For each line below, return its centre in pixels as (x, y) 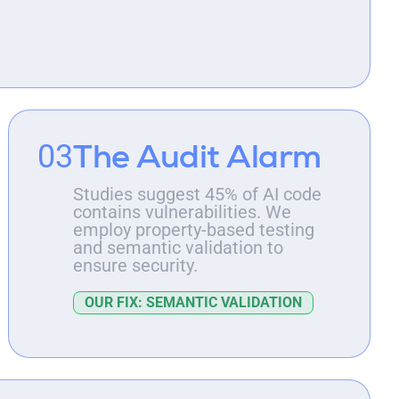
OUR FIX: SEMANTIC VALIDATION (194, 303)
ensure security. (136, 266)
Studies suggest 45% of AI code (198, 195)
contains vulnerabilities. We (183, 212)
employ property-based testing (194, 230)
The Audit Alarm (197, 157)
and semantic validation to (179, 248)
